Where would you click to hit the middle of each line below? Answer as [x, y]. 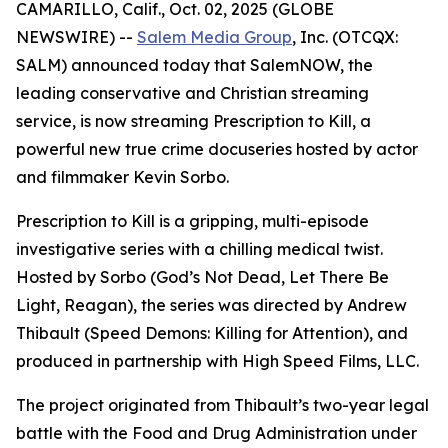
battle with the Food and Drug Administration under [216, 433]
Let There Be [339, 277]
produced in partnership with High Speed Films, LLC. [219, 361]
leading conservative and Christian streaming [192, 93]
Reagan [95, 305]
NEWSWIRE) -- [76, 37]
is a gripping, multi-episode [262, 221]
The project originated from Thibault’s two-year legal [222, 405]
